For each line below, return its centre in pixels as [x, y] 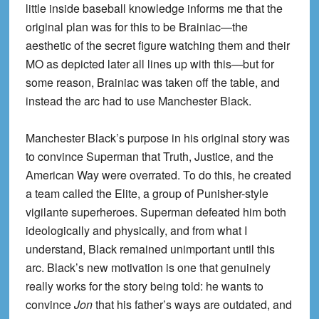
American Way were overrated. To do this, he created [158, 174]
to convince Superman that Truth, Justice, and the [149, 156]
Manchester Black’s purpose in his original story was [157, 137]
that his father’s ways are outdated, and [192, 304]
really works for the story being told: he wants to [144, 286]
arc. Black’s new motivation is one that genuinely [148, 267]
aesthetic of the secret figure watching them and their [157, 45]
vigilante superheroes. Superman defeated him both [156, 211]
